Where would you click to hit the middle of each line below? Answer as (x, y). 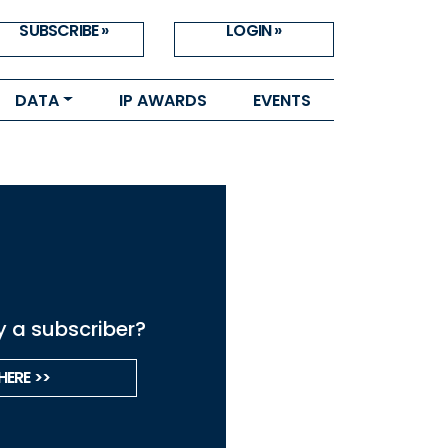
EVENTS (281, 100)
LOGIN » (254, 30)
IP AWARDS (162, 100)
